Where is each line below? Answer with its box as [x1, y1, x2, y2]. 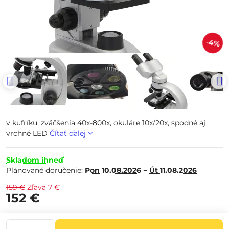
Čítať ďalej [50, 129, 86, 138]
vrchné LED [6, 129, 50, 138]
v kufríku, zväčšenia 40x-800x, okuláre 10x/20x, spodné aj [6, 118, 205, 127]
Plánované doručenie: [6, 166, 85, 175]
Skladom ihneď [6, 155, 63, 165]
